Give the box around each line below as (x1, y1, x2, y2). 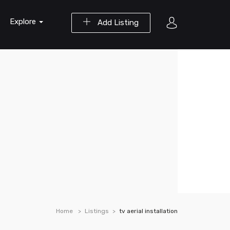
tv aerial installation (119, 207, 178, 215)
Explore (10, 17, 38, 26)
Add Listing (95, 18, 139, 27)
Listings (85, 207, 109, 215)
